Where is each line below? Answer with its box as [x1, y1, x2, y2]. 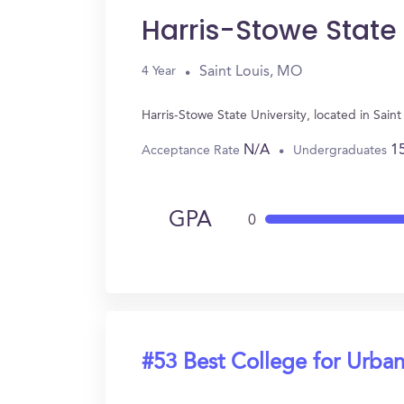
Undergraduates [293, 143, 390, 157]
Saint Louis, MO [199, 64, 302, 79]
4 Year [142, 65, 176, 78]
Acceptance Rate [142, 143, 243, 157]
